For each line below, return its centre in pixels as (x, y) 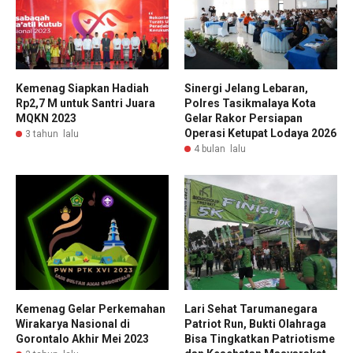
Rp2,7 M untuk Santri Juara (85, 104)
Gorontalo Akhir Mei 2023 (82, 338)
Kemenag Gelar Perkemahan (91, 308)
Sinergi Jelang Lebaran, (246, 89)
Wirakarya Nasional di (73, 323)
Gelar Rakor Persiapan (243, 119)
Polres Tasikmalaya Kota (250, 104)
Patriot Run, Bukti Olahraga (255, 323)
